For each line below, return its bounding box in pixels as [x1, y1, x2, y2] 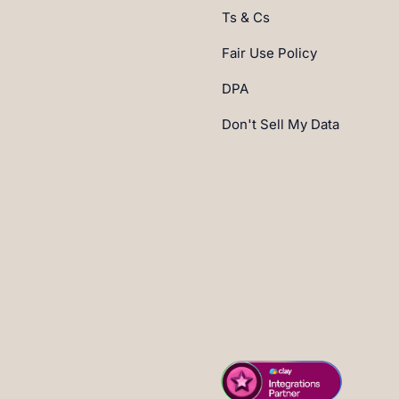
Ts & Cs [222, 9, 270, 26]
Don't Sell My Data [222, 116, 339, 133]
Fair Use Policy [222, 45, 317, 61]
